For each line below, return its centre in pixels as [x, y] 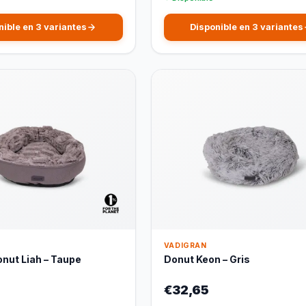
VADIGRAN [185, 245]
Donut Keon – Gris [207, 259]
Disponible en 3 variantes [246, 27]
